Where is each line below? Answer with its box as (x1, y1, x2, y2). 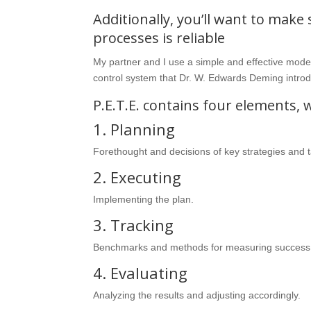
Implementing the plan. (93, 193, 194, 205)
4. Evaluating (93, 262, 188, 283)
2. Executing (93, 166, 182, 187)
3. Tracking (93, 214, 174, 235)
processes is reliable (93, 28, 226, 47)
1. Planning (93, 118, 176, 140)
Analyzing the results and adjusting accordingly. (93, 289, 301, 301)
